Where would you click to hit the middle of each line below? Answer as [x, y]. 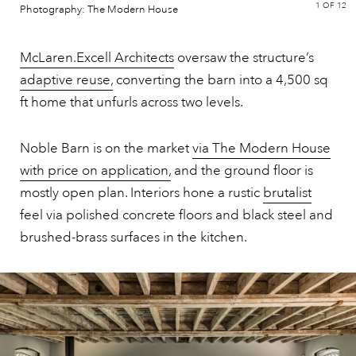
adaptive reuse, [66, 79]
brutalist [287, 192]
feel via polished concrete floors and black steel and [176, 215]
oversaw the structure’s [244, 57]
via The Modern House [261, 148]
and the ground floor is [242, 170]
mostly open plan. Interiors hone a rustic [141, 192]
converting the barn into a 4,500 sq [221, 79]
